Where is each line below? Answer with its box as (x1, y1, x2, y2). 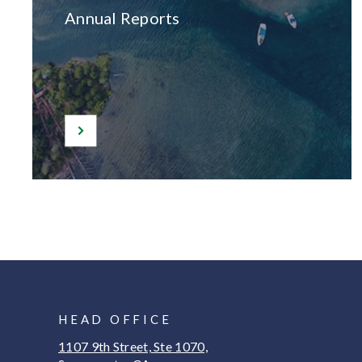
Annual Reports (65, 8, 180, 27)
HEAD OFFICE (58, 312, 172, 326)
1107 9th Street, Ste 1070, (58, 339, 208, 354)
